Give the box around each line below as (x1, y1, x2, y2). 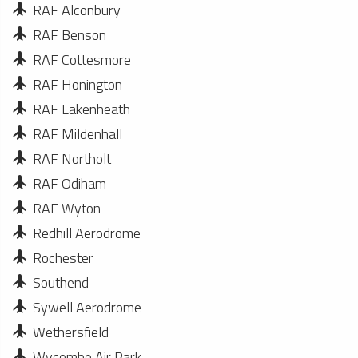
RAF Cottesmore (33, 49, 131, 70)
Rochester (33, 247, 93, 268)
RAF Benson (33, 24, 106, 46)
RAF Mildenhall (33, 123, 122, 145)
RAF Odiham (33, 173, 106, 194)
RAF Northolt (33, 148, 111, 169)
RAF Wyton (33, 197, 101, 219)
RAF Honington (33, 74, 122, 95)
